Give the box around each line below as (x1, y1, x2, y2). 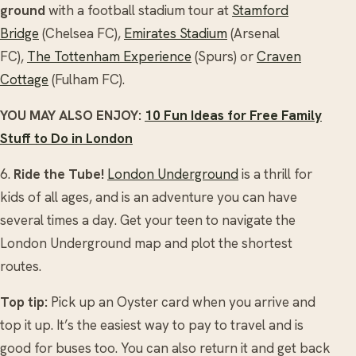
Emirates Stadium (124, 24, 227, 42)
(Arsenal (227, 24, 280, 42)
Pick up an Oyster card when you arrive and (48, 292, 315, 311)
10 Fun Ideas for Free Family (145, 106, 322, 124)
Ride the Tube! (14, 164, 104, 183)
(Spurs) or (192, 47, 257, 65)
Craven (257, 47, 301, 65)
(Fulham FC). (48, 70, 125, 88)
